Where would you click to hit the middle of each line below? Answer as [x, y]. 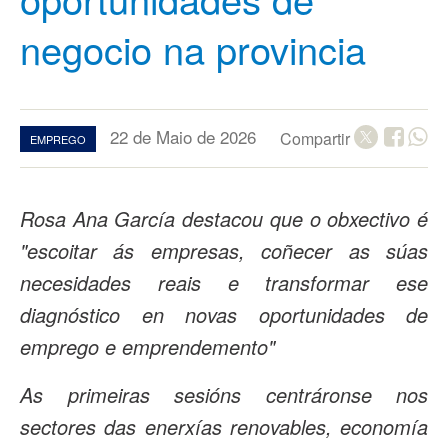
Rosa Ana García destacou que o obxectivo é [224, 218]
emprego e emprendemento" [147, 346]
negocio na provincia [193, 48]
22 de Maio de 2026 [183, 136]
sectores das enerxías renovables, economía [224, 426]
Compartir [317, 138]
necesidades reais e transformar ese [224, 282]
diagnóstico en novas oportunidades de [224, 314]
